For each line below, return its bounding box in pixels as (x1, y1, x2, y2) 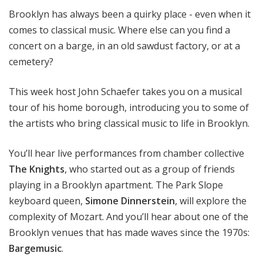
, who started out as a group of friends (65, 162, 235, 176)
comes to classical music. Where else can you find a (9, 23, 230, 36)
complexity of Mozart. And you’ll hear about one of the (9, 210, 248, 223)
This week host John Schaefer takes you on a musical (9, 85, 242, 98)
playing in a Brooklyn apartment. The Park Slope (9, 178, 223, 191)
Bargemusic (9, 241, 62, 255)
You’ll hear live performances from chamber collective (9, 146, 244, 160)
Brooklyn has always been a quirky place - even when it (9, 7, 251, 21)
